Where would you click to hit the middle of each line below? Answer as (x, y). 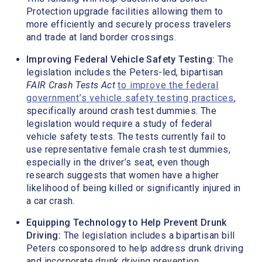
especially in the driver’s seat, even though (118, 162)
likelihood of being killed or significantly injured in (134, 188)
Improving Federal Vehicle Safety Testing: (122, 59)
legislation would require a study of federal (119, 123)
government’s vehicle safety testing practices (130, 98)
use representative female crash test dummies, (128, 149)
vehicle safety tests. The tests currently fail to (126, 136)
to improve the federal (168, 85)
